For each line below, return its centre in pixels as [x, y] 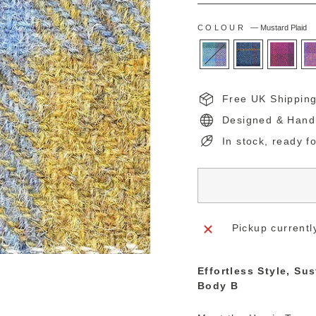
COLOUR [224, 27]
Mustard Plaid [283, 27]
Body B [218, 285]
